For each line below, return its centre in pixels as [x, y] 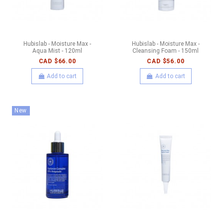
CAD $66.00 [57, 61]
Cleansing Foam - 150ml [166, 51]
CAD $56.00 [166, 61]
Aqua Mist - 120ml [57, 51]
